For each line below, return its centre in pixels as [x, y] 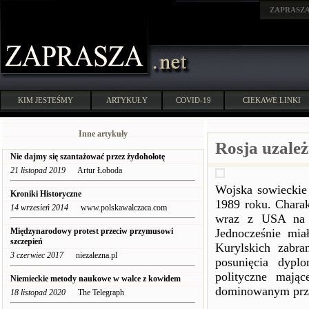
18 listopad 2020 [38, 292]
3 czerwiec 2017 [37, 255]
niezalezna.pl [90, 255]
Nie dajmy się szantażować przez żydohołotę [88, 157]
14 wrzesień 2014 [39, 208]
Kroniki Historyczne [46, 194]
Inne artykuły [103, 134]
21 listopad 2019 [38, 170]
